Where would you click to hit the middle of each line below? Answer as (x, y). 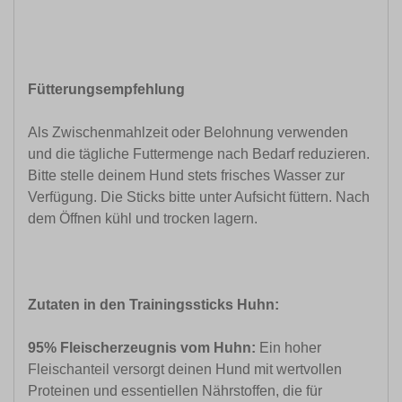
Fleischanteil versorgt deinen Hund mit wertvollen (185, 370)
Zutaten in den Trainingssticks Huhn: (153, 305)
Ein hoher (288, 348)
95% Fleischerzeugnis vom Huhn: (142, 348)
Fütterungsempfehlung (106, 90)
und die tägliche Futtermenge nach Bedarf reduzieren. (199, 154)
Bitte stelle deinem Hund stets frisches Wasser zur (186, 176)
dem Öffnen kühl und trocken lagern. (143, 219)
